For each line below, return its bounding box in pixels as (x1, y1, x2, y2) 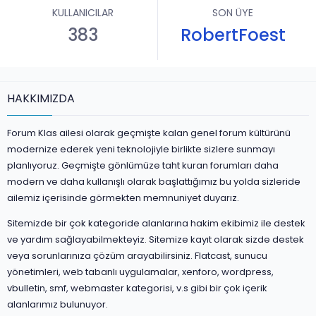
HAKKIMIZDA (7, 90, 75, 107)
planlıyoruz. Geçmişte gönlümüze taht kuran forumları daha (7, 159, 279, 173)
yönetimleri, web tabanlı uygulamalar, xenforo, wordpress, (7, 265, 274, 279)
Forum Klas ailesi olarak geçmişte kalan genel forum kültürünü (7, 126, 291, 140)
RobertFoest (180, 23, 286, 47)
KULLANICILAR (52, 6, 114, 20)
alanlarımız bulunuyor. (7, 298, 108, 312)
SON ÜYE (212, 6, 253, 20)
